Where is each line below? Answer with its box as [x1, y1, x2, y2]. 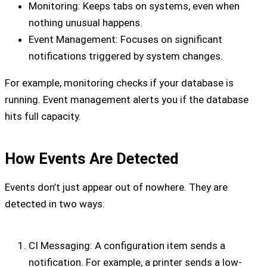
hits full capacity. [5, 110, 81, 123]
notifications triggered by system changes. [29, 50, 223, 63]
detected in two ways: [5, 197, 105, 210]
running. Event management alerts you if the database [5, 94, 249, 106]
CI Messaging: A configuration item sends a [29, 240, 225, 252]
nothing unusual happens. [29, 17, 142, 29]
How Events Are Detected [5, 149, 178, 167]
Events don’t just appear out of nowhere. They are [5, 181, 228, 193]
